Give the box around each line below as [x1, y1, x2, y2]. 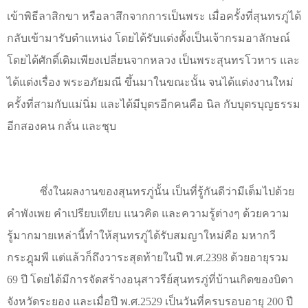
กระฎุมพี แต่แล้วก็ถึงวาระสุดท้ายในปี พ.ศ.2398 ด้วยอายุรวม [7, 252, 289, 264]
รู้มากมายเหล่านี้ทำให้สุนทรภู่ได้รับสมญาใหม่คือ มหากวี [7, 230, 276, 242]
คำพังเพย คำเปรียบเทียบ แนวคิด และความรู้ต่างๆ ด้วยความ [7, 208, 289, 220]
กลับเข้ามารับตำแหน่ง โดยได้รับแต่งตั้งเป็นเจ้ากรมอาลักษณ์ [7, 32, 290, 44]
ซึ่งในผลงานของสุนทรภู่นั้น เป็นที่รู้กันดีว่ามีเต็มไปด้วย [40, 186, 294, 198]
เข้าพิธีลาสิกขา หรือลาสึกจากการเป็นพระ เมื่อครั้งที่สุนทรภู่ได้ [7, 10, 301, 22]
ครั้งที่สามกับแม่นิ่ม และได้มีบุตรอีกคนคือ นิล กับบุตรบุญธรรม [7, 98, 300, 110]
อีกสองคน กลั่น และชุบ [7, 120, 116, 132]
